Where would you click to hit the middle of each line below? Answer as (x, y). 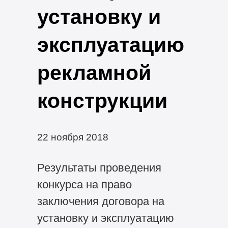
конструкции (102, 101)
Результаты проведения (99, 167)
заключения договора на (101, 201)
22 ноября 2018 (73, 137)
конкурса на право (84, 184)
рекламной (94, 73)
